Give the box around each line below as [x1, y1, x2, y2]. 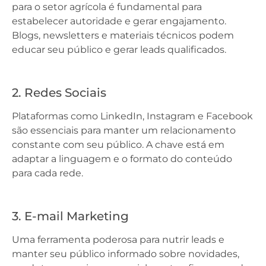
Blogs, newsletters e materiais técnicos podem [12, 30, 234, 41]
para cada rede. [12, 167, 83, 179]
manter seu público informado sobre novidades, [12, 248, 239, 259]
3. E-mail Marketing [12, 209, 129, 223]
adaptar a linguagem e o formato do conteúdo [12, 153, 232, 164]
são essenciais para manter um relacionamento [12, 125, 236, 136]
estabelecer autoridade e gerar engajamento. [12, 15, 226, 27]
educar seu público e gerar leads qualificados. [12, 44, 226, 55]
